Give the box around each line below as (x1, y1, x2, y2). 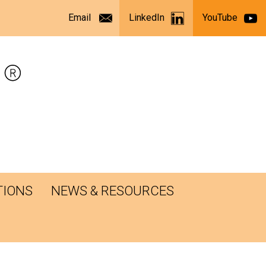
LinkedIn (129, 12, 164, 24)
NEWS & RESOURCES (50, 183, 174, 199)
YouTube (202, 12, 237, 24)
